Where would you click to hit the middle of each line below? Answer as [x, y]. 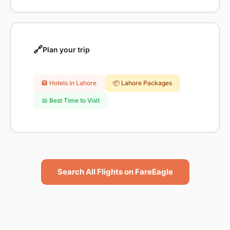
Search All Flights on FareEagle [115, 172]
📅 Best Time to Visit [71, 100]
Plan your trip [66, 50]
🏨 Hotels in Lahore [69, 83]
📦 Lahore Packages [142, 83]
